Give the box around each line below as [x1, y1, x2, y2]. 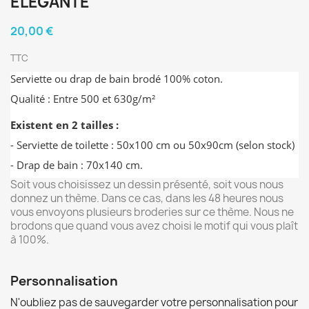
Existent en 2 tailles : [10, 118, 119, 132]
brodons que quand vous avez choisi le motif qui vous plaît [10, 219, 298, 233]
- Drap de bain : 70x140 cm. [10, 158, 143, 172]
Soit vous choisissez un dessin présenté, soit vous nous [10, 177, 283, 192]
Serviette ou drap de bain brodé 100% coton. [10, 72, 223, 86]
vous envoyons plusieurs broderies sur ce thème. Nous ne [10, 205, 294, 219]
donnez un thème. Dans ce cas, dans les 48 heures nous [10, 191, 283, 206]
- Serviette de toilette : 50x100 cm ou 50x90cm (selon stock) [10, 138, 295, 152]
